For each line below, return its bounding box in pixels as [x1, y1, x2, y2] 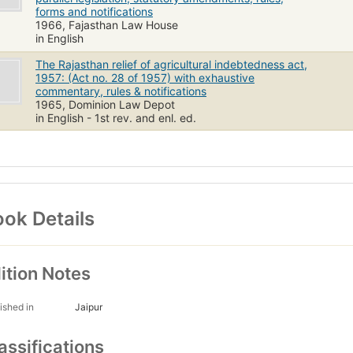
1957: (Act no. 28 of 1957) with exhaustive [35, 70, 255, 84]
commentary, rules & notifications [35, 84, 206, 98]
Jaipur [75, 301, 102, 314]
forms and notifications [35, 4, 153, 18]
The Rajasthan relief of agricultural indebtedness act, [35, 57, 307, 71]
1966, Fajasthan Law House [35, 17, 178, 32]
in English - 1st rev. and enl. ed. [35, 110, 196, 124]
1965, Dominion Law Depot [35, 97, 175, 111]
